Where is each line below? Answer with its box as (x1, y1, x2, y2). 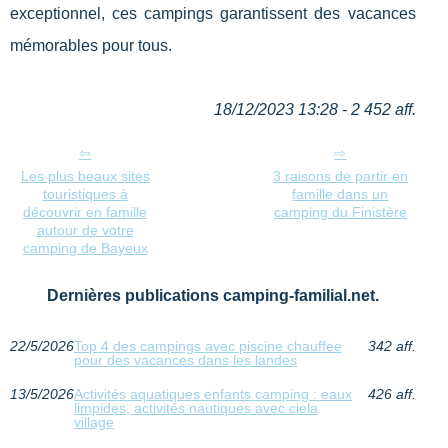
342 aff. (367, 337, 416, 354)
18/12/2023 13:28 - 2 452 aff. (213, 100, 416, 118)
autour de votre (36, 221, 134, 238)
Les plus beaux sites (20, 167, 150, 184)
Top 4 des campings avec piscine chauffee (74, 337, 342, 354)
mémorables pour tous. (10, 36, 172, 54)
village (74, 413, 114, 430)
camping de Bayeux (22, 239, 148, 256)
